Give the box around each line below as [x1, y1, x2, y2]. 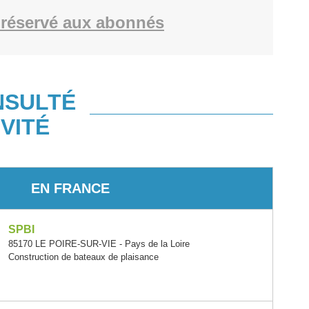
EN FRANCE [30, 180, 110, 196]
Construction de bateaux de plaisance [8, 252, 159, 262]
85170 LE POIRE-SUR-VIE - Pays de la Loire [8, 239, 190, 249]
